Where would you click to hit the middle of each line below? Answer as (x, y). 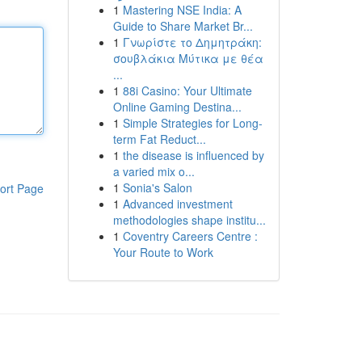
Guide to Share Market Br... (183, 26)
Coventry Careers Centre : (190, 236)
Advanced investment (177, 204)
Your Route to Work (163, 252)
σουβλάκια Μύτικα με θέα (188, 58)
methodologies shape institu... (189, 220)
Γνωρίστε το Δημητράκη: (192, 42)
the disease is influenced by (193, 155)
